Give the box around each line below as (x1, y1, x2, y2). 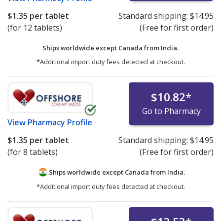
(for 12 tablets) (7, 22, 62, 33)
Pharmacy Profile (28, 116, 92, 128)
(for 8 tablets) (7, 146, 58, 157)
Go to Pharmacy (142, 105, 201, 116)
